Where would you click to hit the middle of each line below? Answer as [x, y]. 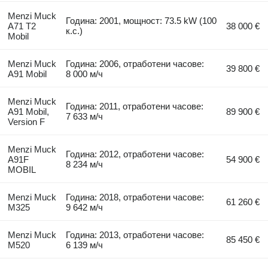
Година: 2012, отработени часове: [135, 154]
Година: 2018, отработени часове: [135, 197]
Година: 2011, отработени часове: [135, 106]
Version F [26, 121]
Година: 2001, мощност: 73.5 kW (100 [141, 20]
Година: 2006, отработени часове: [135, 63]
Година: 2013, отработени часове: [135, 234]
